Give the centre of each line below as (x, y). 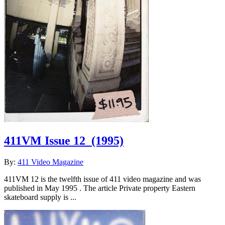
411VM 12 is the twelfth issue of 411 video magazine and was (102, 179)
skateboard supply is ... (40, 197)
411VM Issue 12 (45, 140)
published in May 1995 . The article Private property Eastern (100, 188)
